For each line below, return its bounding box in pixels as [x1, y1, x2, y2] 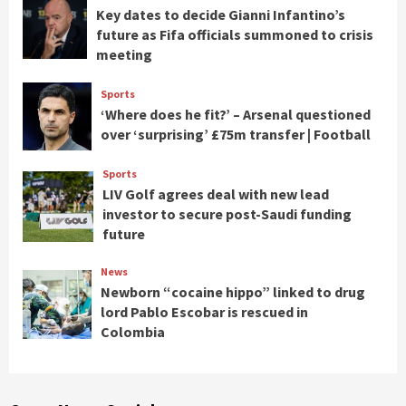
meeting [95, 44, 152, 63]
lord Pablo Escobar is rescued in [100, 303, 308, 322]
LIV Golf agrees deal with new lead [101, 185, 329, 204]
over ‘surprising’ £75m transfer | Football [100, 125, 371, 143]
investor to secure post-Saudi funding [101, 205, 352, 224]
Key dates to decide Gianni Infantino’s [95, 5, 345, 24]
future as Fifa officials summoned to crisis [95, 24, 373, 43]
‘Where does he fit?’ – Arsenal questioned [100, 105, 371, 123]
